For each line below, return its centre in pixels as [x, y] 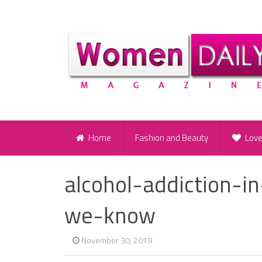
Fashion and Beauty [172, 138]
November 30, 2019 [117, 240]
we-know [110, 216]
